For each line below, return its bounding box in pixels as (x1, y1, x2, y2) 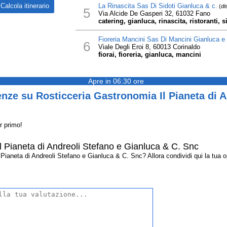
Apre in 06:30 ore (88, 77, 144, 85)
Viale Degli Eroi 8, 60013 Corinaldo (98, 43, 200, 51)
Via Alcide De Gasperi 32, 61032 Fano (98, 10, 210, 17)
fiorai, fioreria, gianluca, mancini (98, 51, 201, 58)
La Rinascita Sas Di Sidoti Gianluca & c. (98, 2, 217, 10)
